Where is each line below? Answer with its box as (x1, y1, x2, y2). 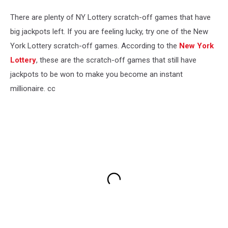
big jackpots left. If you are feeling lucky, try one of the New (10, 26, 208, 36)
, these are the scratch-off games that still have (36, 55, 196, 65)
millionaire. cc (10, 83, 55, 93)
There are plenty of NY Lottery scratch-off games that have (10, 12, 211, 22)
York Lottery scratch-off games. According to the (10, 41, 179, 50)
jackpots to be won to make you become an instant (10, 69, 183, 79)
